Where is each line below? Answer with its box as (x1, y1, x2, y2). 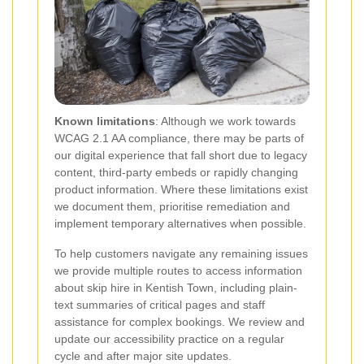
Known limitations (54, 114, 155, 128)
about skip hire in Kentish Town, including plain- (54, 280, 297, 294)
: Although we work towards (155, 114, 296, 128)
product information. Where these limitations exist (54, 182, 308, 196)
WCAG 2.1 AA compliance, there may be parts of (54, 131, 304, 145)
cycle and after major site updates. (54, 349, 232, 362)
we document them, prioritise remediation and (54, 199, 290, 213)
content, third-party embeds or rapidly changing (54, 165, 298, 179)
